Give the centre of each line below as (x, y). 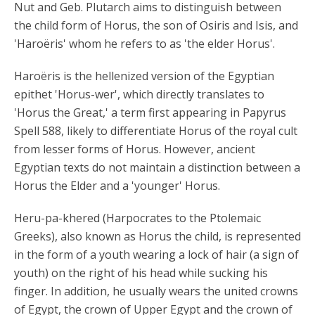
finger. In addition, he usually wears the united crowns (156, 291)
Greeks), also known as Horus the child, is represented (157, 236)
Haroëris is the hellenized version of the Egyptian (144, 76)
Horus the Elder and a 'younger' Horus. (117, 186)
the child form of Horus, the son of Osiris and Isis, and (156, 25)
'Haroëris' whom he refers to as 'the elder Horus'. (144, 44)
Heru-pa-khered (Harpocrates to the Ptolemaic (137, 218)
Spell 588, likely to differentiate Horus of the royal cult (156, 131)
